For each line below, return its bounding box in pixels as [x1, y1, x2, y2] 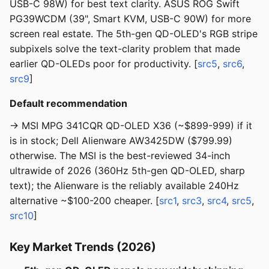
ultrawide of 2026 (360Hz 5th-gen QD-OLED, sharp [10, 165, 245, 177]
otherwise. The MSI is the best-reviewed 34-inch [10, 150, 230, 162]
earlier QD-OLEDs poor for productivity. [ [10, 58, 198, 70]
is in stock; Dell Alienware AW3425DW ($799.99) [10, 134, 232, 147]
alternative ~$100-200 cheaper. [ [10, 195, 159, 207]
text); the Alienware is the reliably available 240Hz [10, 180, 239, 192]
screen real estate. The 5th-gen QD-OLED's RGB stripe [10, 28, 258, 40]
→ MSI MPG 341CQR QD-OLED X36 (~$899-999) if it [10, 119, 252, 132]
